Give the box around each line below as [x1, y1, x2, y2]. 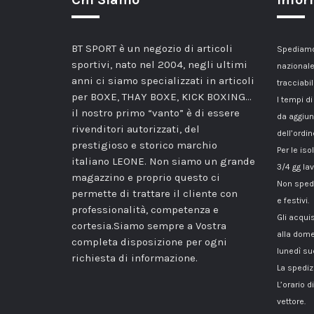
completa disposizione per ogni [71, 235, 227, 249]
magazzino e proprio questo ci [71, 171, 220, 184]
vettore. [276, 296, 306, 307]
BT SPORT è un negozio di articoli [71, 42, 233, 55]
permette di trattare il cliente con [71, 187, 238, 200]
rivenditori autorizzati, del [71, 123, 200, 136]
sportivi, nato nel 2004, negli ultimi [71, 58, 247, 71]
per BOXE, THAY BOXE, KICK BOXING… [71, 90, 252, 104]
